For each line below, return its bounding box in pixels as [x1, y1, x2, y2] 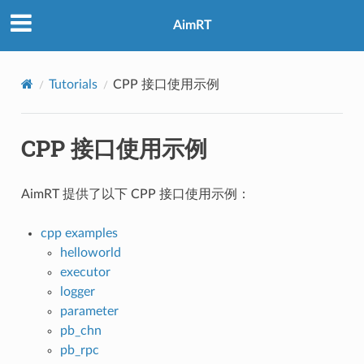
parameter [59, 304, 119, 318]
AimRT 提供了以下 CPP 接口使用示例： [20, 187, 250, 201]
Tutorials [48, 77, 97, 91]
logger [59, 284, 95, 298]
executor [59, 265, 110, 279]
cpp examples [40, 226, 118, 240]
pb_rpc [59, 343, 99, 357]
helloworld [59, 245, 121, 259]
